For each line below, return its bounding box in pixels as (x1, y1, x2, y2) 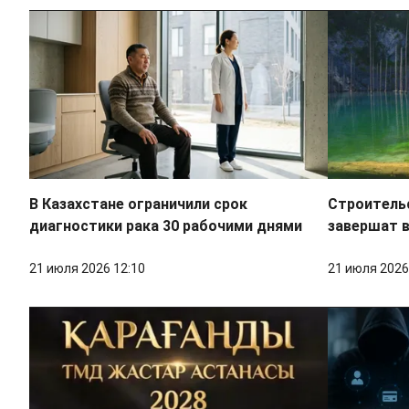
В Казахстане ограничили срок (29, 195, 247, 214)
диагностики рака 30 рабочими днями (29, 217, 302, 236)
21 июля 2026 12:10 (29, 261, 145, 277)
